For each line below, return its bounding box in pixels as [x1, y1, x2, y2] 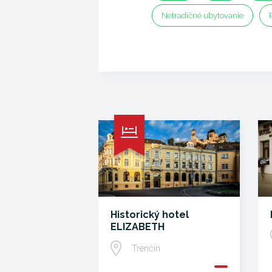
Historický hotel [110, 209, 189, 220]
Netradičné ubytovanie [161, 11, 243, 20]
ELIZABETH [110, 221, 165, 233]
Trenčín [132, 243, 160, 253]
